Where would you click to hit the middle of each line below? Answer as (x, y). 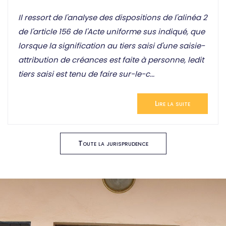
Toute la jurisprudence (113, 144)
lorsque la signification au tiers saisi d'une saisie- (111, 46)
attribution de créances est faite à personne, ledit (111, 60)
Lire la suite (173, 104)
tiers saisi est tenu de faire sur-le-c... (86, 74)
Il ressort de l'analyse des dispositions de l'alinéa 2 (113, 18)
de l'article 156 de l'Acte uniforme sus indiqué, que (111, 32)
